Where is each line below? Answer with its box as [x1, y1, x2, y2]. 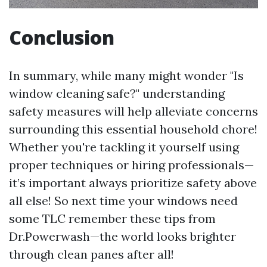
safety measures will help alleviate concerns [9, 103, 258, 119]
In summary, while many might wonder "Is [9, 67, 244, 83]
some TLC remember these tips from [9, 210, 216, 226]
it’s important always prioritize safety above [9, 175, 257, 190]
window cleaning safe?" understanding [9, 85, 225, 101]
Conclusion [9, 24, 114, 50]
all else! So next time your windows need [9, 193, 238, 208]
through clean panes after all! [9, 246, 174, 262]
